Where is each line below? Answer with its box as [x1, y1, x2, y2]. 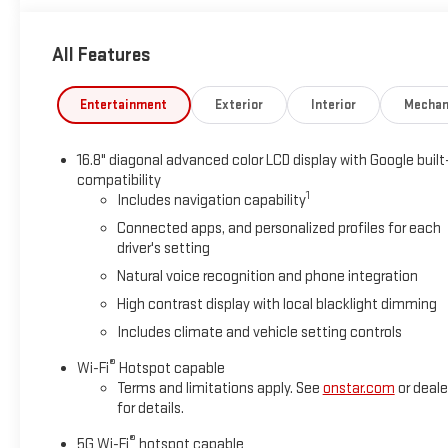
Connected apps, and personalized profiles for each [116, 218, 441, 238]
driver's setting [116, 238, 210, 258]
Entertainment [80, 96, 168, 113]
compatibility [76, 170, 161, 190]
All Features [52, 43, 151, 68]
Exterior [215, 96, 263, 113]
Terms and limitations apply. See [116, 378, 323, 398]
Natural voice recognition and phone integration [116, 266, 418, 286]
